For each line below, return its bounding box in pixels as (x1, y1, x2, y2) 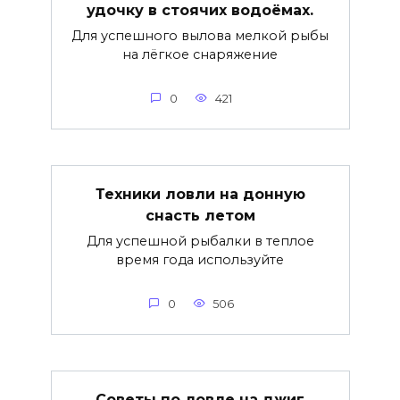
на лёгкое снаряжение (122, 46, 278, 63)
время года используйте (116, 252, 284, 269)
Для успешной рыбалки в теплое (86, 233, 314, 250)
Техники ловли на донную (95, 185, 305, 203)
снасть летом (145, 206, 255, 224)
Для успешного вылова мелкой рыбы (71, 28, 329, 45)
